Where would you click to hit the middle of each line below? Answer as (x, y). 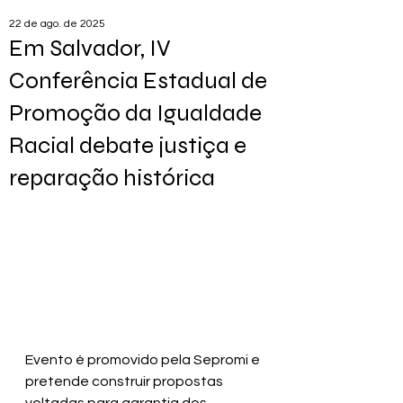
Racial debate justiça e (128, 145)
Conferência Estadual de (138, 81)
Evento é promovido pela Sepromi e (144, 360)
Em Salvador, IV (90, 48)
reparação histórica (112, 178)
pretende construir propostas (125, 382)
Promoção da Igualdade (135, 113)
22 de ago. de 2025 (57, 24)
